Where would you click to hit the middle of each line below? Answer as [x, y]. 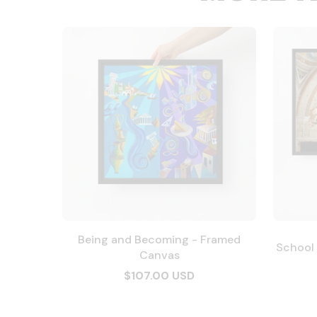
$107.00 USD [159, 276]
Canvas [159, 255]
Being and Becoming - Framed [159, 240]
